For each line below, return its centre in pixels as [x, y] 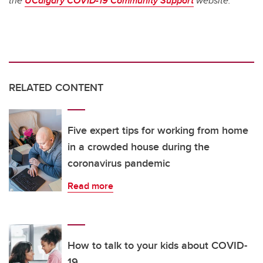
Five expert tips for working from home [158, 131]
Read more [90, 186]
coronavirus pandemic [119, 163]
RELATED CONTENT [56, 88]
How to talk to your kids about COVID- [157, 246]
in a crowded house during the [139, 147]
